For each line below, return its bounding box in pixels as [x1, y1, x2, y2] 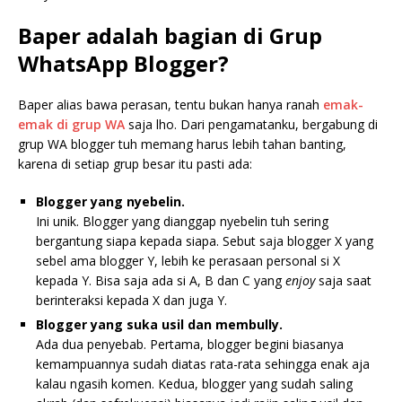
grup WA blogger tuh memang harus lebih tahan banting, [18, 135, 346, 153]
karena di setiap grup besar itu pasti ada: [18, 155, 252, 173]
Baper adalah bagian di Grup [18, 21, 322, 51]
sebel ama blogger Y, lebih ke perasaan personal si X [36, 252, 340, 270]
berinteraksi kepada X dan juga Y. [36, 292, 227, 310]
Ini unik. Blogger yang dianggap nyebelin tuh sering [36, 213, 328, 231]
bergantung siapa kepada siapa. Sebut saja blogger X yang [36, 232, 373, 250]
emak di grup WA [18, 116, 128, 134]
